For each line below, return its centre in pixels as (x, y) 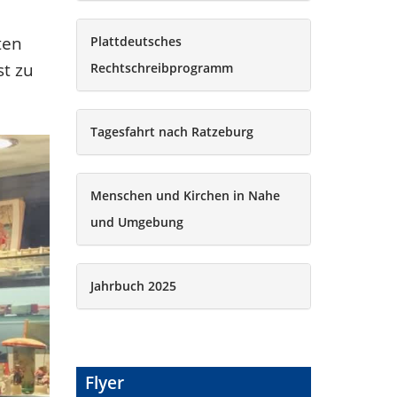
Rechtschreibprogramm (162, 68)
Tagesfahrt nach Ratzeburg (172, 132)
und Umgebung (137, 222)
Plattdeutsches (136, 42)
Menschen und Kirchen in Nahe (185, 196)
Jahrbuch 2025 (133, 286)
